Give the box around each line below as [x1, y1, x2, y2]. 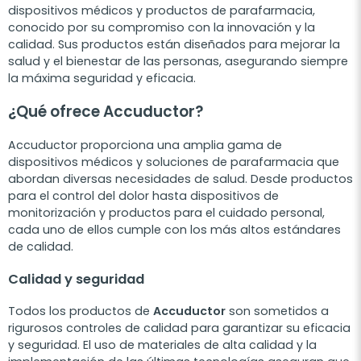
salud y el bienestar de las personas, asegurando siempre [8, 53, 348, 70]
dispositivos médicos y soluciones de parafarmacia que [8, 154, 339, 171]
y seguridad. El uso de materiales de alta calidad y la [8, 337, 317, 354]
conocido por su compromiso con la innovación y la [8, 19, 315, 36]
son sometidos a [226, 303, 329, 320]
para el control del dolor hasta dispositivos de [8, 188, 279, 205]
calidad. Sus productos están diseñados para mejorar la [8, 36, 340, 53]
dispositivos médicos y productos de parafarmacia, [8, 2, 315, 19]
